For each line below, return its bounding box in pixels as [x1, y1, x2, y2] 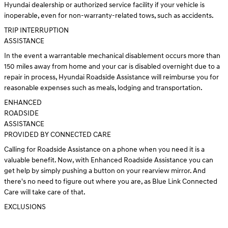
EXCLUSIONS [4, 203, 46, 211]
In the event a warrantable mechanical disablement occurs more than [4, 51, 220, 60]
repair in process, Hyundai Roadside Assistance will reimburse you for [4, 73, 219, 81]
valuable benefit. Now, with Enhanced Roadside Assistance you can [4, 156, 213, 164]
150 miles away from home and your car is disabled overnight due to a [4, 62, 220, 71]
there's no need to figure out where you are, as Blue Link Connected [4, 177, 217, 186]
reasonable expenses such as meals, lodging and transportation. [4, 83, 203, 92]
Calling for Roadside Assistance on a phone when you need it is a [4, 145, 205, 154]
